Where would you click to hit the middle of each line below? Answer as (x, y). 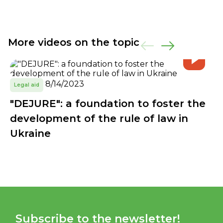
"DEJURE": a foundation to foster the (108, 104)
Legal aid (27, 85)
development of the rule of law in (99, 118)
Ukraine (30, 133)
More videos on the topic (74, 42)
